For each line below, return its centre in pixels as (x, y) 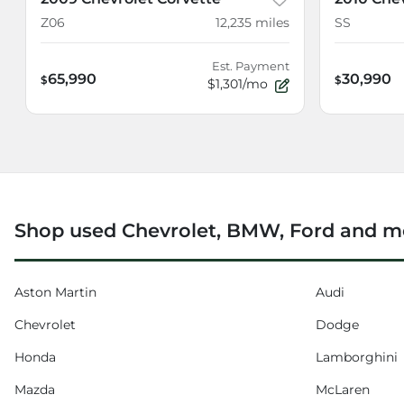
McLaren (343, 390)
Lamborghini (357, 358)
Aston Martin (55, 293)
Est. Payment (251, 67)
